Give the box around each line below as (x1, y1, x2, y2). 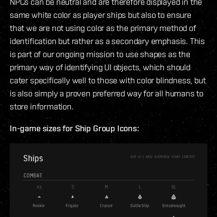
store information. (10, 101, 74, 111)
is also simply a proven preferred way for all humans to (10, 88, 204, 98)
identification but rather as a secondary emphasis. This (10, 35, 205, 46)
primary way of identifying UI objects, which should (10, 62, 190, 72)
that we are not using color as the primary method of (10, 22, 196, 33)
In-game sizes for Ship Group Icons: (10, 123, 139, 133)
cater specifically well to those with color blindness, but (10, 75, 206, 85)
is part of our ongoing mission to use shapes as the (10, 48, 190, 59)
